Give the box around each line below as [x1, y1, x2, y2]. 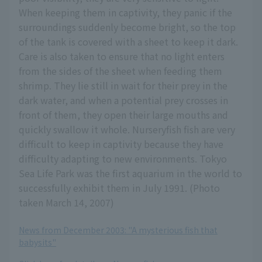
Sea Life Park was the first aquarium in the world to [19, 166, 242, 181]
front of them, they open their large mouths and [19, 108, 228, 122]
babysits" [19, 236, 56, 249]
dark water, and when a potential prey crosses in [19, 93, 228, 108]
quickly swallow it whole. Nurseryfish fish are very [19, 122, 235, 137]
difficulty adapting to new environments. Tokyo [19, 151, 227, 166]
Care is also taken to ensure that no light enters [19, 49, 225, 64]
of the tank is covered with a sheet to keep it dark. [19, 35, 238, 49]
